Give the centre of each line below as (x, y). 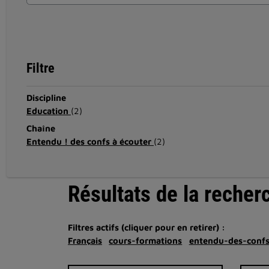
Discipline (46, 97)
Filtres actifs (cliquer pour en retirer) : (147, 227)
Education (48, 110)
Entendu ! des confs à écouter (90, 141)
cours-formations (146, 240)
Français (85, 240)
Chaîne (41, 128)
